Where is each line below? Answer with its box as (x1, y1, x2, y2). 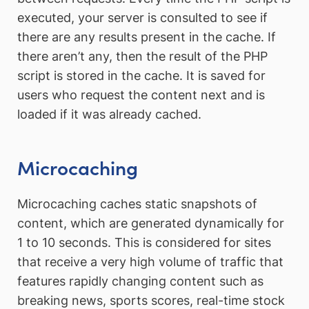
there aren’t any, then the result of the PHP (17, 48, 268, 63)
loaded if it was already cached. (17, 106, 201, 121)
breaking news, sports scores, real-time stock (17, 292, 285, 308)
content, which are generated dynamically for (17, 215, 284, 230)
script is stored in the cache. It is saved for (17, 68, 266, 83)
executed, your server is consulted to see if (17, 10, 268, 25)
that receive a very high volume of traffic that (17, 254, 283, 269)
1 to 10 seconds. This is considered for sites (17, 235, 271, 250)
